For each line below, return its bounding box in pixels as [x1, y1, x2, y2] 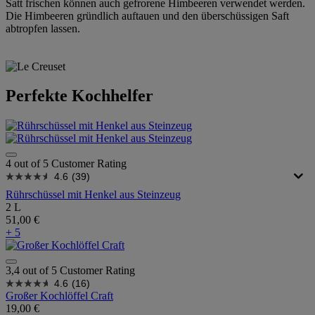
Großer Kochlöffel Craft [6, 290, 113, 302]
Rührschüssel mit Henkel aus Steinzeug [6, 188, 181, 201]
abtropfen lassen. [6, 22, 80, 34]
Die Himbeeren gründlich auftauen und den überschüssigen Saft [6, 9, 289, 22]
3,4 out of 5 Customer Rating [6, 264, 135, 277]
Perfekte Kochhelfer [6, 86, 153, 105]
